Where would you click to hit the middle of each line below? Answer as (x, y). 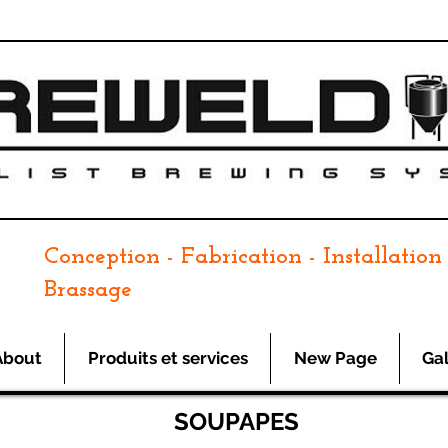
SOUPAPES (236, 421)
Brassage (88, 290)
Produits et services (167, 358)
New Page (335, 358)
